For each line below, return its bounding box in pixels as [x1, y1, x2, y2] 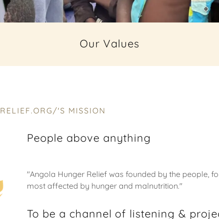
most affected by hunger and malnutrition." [26, 181, 182, 191]
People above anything [26, 131, 152, 145]
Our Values [80, 37, 139, 50]
